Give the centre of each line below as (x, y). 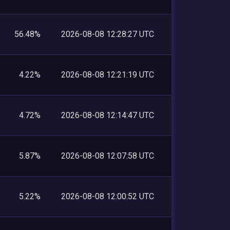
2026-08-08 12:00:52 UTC (108, 196)
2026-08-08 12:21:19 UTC (108, 74)
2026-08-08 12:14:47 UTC (108, 115)
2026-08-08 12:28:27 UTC (108, 34)
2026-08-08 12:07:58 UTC (108, 156)
